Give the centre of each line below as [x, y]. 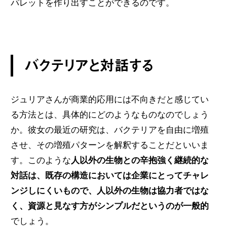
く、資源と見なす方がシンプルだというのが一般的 [109, 206]
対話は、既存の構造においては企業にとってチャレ [109, 176]
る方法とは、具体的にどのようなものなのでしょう [109, 115]
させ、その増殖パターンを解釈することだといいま [109, 145]
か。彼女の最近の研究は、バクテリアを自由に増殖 [109, 130]
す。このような [41, 160]
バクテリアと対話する [89, 66]
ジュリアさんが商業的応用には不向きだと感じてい [109, 100]
